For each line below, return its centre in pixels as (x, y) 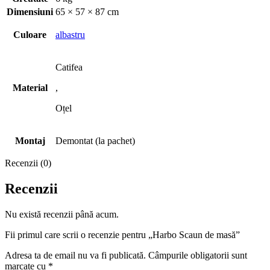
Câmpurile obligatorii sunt (198, 256)
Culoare (30, 35)
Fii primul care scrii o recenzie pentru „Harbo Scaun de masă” (122, 235)
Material (30, 88)
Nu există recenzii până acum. (62, 215)
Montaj (30, 141)
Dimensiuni (30, 12)
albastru (70, 35)
